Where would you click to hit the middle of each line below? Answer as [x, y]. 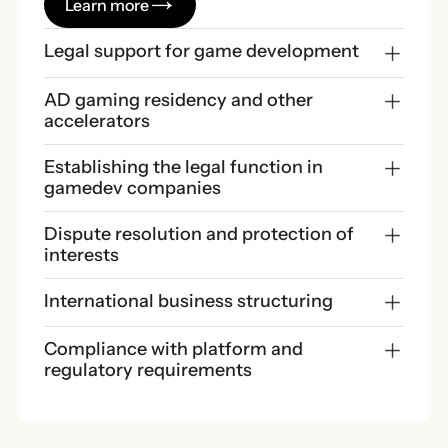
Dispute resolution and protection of [199, 233]
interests [81, 254]
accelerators [97, 120]
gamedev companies [132, 187]
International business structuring [188, 300]
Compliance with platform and [173, 349]
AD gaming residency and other [178, 99]
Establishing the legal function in [183, 166]
